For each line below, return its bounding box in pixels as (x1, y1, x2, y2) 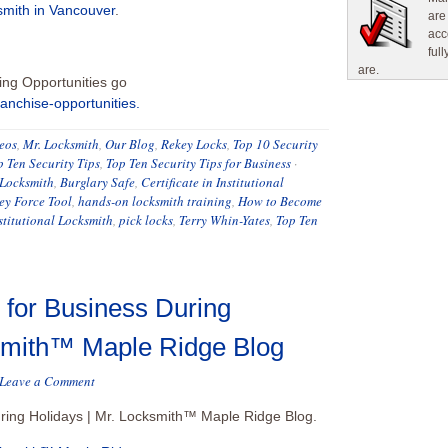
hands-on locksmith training (78, 192, 232, 210)
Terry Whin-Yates (179, 211, 270, 229)
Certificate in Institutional (141, 173, 284, 191)
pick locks (119, 211, 173, 229)
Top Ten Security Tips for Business (106, 154, 291, 172)
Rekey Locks (161, 135, 227, 153)
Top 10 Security (233, 135, 318, 153)
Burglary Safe (60, 173, 135, 191)
